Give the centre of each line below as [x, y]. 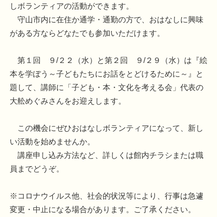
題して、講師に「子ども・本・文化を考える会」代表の [107, 88]
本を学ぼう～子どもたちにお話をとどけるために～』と [107, 74]
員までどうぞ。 [37, 169]
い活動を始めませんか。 [52, 142]
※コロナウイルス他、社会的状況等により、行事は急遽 [107, 196]
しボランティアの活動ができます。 [72, 6]
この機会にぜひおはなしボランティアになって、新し [107, 128]
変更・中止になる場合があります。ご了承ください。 [103, 210]
